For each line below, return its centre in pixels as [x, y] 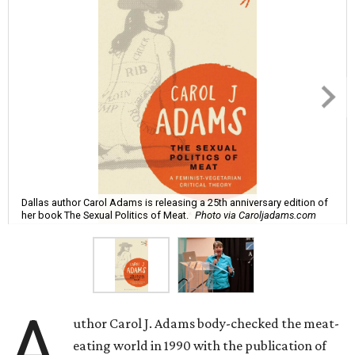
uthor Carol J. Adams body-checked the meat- [206, 324]
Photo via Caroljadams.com [256, 215]
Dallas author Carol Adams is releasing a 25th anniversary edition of [175, 202]
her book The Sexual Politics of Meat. [105, 215]
